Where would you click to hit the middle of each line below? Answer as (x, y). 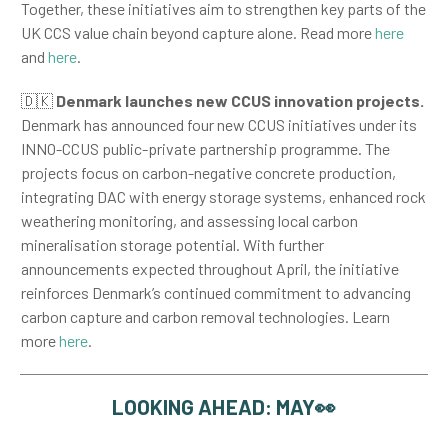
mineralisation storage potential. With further (172, 244)
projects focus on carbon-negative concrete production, (208, 172)
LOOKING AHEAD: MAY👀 (224, 406)
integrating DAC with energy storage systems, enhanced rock (223, 196)
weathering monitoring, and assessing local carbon (189, 220)
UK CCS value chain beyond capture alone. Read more (198, 32)
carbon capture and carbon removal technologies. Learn (205, 316)
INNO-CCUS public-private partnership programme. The (205, 148)
